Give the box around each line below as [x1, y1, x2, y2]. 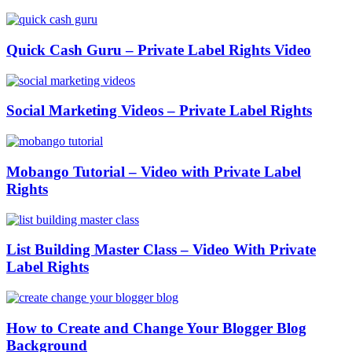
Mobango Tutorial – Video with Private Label [6, 163, 301, 180]
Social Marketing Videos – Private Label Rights [6, 102, 312, 119]
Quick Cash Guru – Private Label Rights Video [6, 41, 311, 58]
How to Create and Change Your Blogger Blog [6, 319, 306, 336]
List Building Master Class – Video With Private [6, 241, 316, 258]
